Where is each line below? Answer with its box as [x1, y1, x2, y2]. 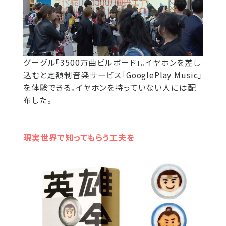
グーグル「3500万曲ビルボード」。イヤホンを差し [23, 56, 201, 69]
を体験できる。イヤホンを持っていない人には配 [23, 82, 196, 94]
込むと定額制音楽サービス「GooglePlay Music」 [23, 69, 203, 81]
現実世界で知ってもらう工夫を [23, 131, 135, 144]
